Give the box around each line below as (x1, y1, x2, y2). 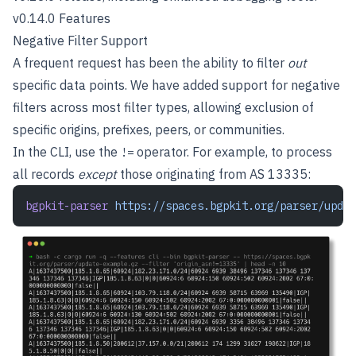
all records (13, 166, 78, 182)
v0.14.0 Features (13, 10, 110, 26)
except (78, 166, 117, 182)
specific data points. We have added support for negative (13, 77, 340, 93)
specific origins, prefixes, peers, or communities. (13, 122, 284, 137)
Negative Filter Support (13, 33, 148, 48)
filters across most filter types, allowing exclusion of (13, 99, 314, 115)
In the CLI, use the (13, 144, 121, 160)
